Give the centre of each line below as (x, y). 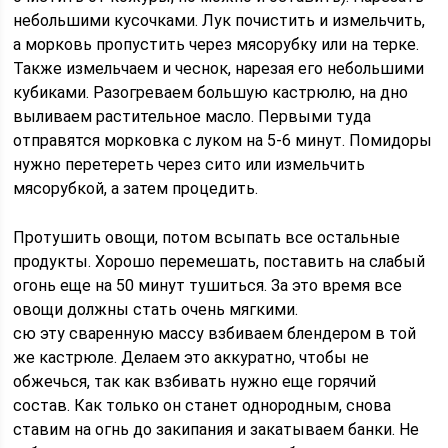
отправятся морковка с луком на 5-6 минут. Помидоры (223, 140)
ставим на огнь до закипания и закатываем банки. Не (216, 429)
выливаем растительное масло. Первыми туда (192, 116)
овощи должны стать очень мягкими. (156, 309)
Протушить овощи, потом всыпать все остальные (207, 237)
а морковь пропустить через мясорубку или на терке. (216, 44)
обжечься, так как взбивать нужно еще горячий (195, 381)
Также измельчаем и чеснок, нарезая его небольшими (219, 68)
